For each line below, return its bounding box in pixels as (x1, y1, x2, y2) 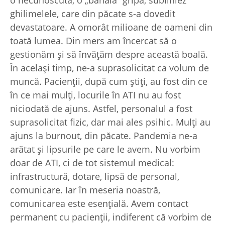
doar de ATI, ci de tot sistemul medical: (10, 157, 174, 169)
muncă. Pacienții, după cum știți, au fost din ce (10, 75, 207, 88)
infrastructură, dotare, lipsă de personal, (10, 170, 179, 183)
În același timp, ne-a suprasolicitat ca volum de (10, 62, 209, 74)
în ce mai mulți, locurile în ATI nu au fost (10, 89, 181, 101)
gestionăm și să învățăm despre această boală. (10, 48, 208, 61)
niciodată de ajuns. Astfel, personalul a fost (10, 102, 192, 115)
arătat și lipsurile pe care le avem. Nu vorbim (10, 143, 200, 156)
